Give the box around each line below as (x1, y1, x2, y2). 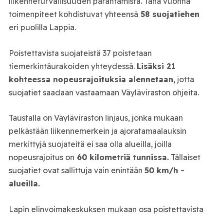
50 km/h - (144, 165, 184, 176)
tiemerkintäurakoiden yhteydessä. (8, 61, 137, 71)
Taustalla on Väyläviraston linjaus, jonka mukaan (8, 113, 183, 123)
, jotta (173, 74, 194, 84)
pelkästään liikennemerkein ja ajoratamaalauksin (8, 126, 186, 136)
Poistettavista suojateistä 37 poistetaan (8, 48, 152, 58)
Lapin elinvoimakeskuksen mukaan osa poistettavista (8, 204, 203, 214)
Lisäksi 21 (136, 61, 176, 71)
